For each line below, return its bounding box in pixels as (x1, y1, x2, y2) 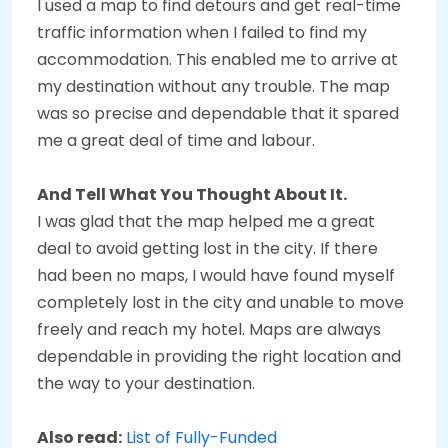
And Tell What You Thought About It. (37, 182, 347, 206)
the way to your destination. (37, 371, 255, 395)
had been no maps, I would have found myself (37, 263, 395, 287)
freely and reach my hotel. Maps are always (37, 317, 381, 341)
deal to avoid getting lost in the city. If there (37, 236, 378, 260)
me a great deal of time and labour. (37, 128, 315, 152)
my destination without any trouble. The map (37, 74, 390, 98)
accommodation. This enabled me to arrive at (37, 47, 398, 71)
